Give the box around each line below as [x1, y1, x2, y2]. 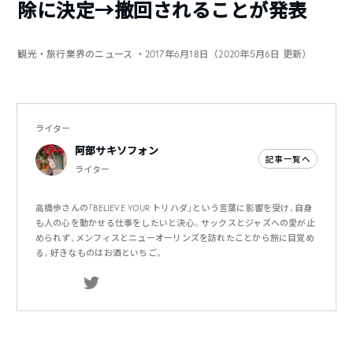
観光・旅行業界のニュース [17, 48, 136, 61]
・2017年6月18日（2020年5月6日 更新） [135, 48, 312, 61]
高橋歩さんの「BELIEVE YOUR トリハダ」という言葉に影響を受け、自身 [35, 203, 313, 214]
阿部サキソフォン [74, 144, 158, 158]
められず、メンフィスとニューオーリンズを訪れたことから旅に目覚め [35, 232, 314, 244]
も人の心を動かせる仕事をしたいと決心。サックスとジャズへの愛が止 [35, 217, 315, 229]
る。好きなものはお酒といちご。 [35, 247, 164, 259]
